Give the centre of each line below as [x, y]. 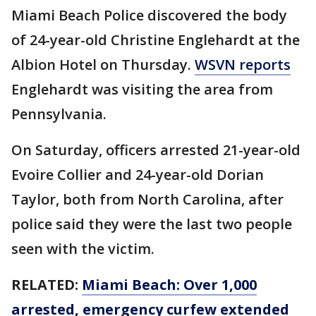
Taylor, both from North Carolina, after [147, 200]
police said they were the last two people [152, 224]
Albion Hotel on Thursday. [103, 65]
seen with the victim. [83, 249]
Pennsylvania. [59, 114]
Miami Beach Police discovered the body [149, 16]
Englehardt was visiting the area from [142, 90]
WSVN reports [243, 65]
